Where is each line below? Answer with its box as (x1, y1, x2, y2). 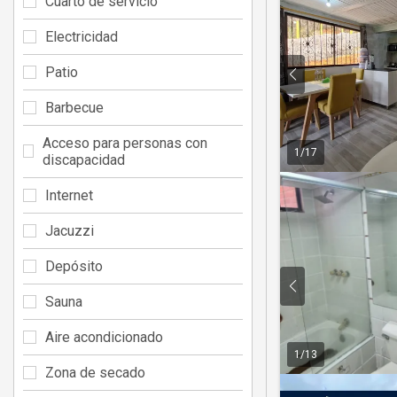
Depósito (45, 257, 103, 275)
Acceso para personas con (43, 134, 208, 152)
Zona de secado (45, 363, 145, 381)
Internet (45, 186, 93, 204)
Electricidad (45, 27, 118, 45)
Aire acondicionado (45, 328, 163, 346)
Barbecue (45, 98, 104, 116)
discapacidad (43, 151, 126, 168)
